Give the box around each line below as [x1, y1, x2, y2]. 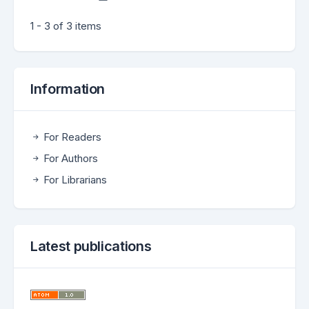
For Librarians [41, 173, 107, 186]
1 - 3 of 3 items [30, 19, 101, 32]
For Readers [41, 130, 101, 143]
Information [30, 81, 106, 97]
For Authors [41, 152, 98, 165]
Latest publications [30, 238, 152, 255]
